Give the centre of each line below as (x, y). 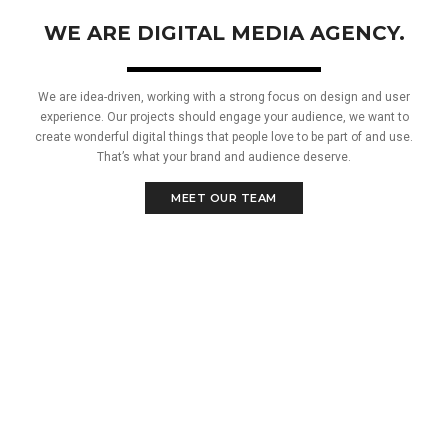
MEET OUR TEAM (224, 198)
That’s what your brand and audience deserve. (224, 157)
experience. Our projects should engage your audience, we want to (224, 117)
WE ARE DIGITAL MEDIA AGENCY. (224, 33)
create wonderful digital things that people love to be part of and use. (224, 137)
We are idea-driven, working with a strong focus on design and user (224, 97)
